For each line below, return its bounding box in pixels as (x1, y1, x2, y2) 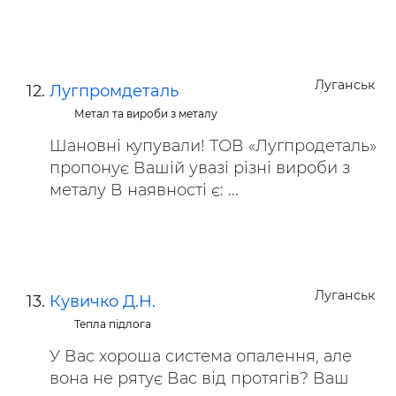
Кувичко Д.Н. (49, 292, 156, 311)
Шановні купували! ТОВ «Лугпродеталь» (49, 136, 377, 156)
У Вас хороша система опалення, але (49, 346, 352, 366)
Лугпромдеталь (49, 81, 179, 101)
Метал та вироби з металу (74, 107, 218, 120)
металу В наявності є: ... (49, 180, 239, 200)
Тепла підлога (74, 317, 152, 331)
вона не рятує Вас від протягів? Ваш (49, 369, 349, 388)
